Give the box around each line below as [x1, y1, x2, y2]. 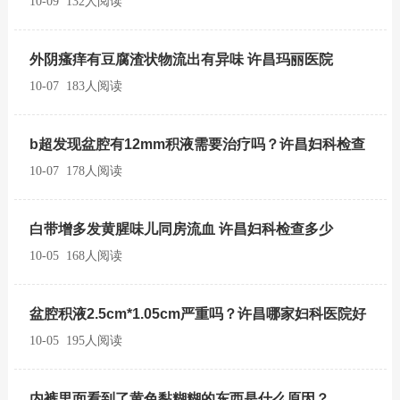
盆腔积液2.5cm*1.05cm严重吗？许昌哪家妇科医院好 [29, 306, 366, 321]
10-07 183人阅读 [29, 79, 122, 93]
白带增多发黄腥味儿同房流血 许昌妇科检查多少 [29, 221, 333, 237]
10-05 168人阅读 [29, 249, 122, 262]
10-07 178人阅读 [29, 164, 122, 178]
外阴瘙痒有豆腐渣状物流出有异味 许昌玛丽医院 [29, 52, 333, 67]
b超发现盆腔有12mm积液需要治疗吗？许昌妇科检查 [29, 137, 365, 152]
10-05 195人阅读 [29, 334, 122, 347]
